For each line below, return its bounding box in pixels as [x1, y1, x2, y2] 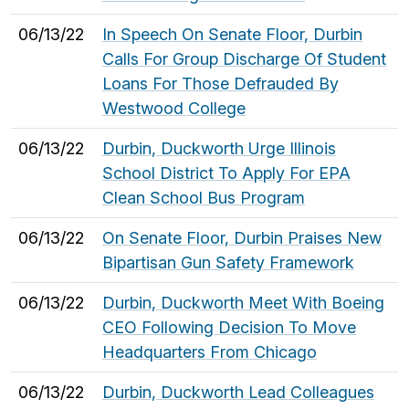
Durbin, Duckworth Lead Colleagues [102, 382, 374, 402]
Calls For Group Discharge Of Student [102, 48, 386, 68]
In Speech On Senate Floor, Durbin [102, 24, 362, 44]
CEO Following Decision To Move [102, 317, 356, 337]
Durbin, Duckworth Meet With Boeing [102, 292, 384, 312]
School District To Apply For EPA [102, 163, 351, 183]
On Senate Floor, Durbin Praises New [102, 227, 382, 247]
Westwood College [102, 98, 246, 118]
